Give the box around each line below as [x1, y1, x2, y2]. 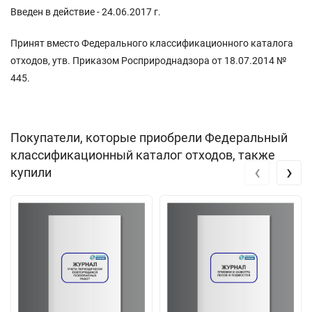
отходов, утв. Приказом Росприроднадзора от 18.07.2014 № [10, 54, 286, 66]
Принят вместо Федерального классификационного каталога [10, 37, 293, 49]
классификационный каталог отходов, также [10, 147, 275, 162]
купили [10, 164, 52, 180]
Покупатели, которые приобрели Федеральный [10, 130, 288, 145]
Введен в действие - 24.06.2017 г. [10, 6, 161, 17]
